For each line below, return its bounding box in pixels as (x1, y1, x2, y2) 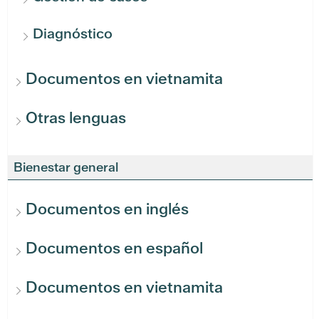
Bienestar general (14, 159, 118, 176)
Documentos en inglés (26, 199, 189, 220)
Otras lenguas (26, 108, 126, 129)
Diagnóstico (33, 24, 113, 43)
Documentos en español (26, 238, 203, 259)
